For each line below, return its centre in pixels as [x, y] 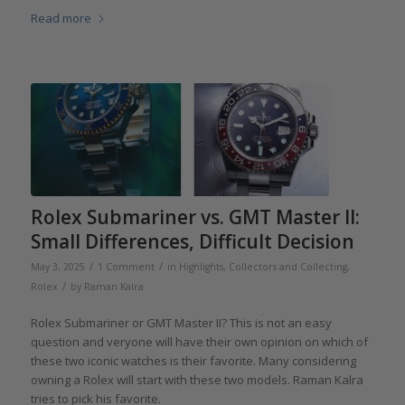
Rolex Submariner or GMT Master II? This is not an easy [181, 323]
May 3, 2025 [57, 267]
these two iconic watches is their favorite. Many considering [193, 361]
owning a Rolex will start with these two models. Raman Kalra [197, 380]
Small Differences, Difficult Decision [192, 242]
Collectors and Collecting [287, 267]
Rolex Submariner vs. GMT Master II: [195, 217]
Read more [61, 18]
